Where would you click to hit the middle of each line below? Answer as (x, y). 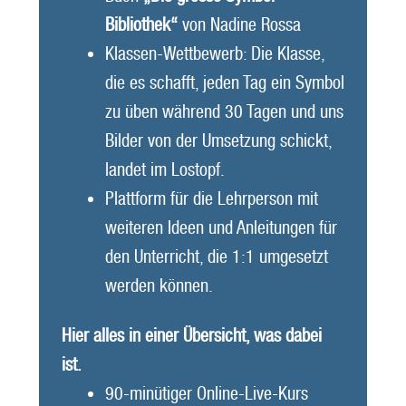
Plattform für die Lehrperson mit (211, 198)
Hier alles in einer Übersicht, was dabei (191, 335)
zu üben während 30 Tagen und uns (224, 111)
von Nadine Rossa (239, 24)
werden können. (159, 285)
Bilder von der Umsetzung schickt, (218, 140)
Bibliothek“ (141, 24)
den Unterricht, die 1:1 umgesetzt (216, 256)
